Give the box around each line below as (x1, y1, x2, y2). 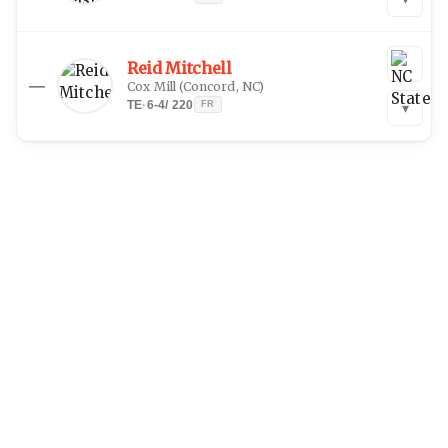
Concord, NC (182, 78, 260, 94)
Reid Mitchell (127, 57, 232, 78)
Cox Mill (127, 78, 177, 94)
